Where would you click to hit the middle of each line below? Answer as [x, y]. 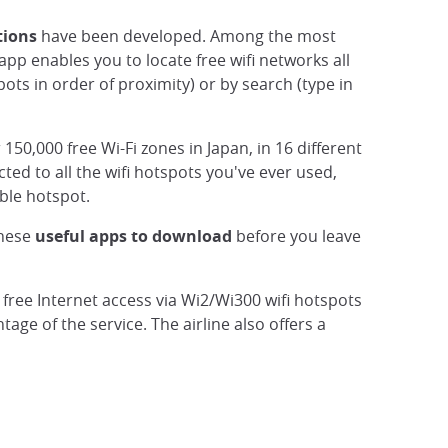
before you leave [296, 236]
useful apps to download [133, 236]
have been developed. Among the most [186, 36]
